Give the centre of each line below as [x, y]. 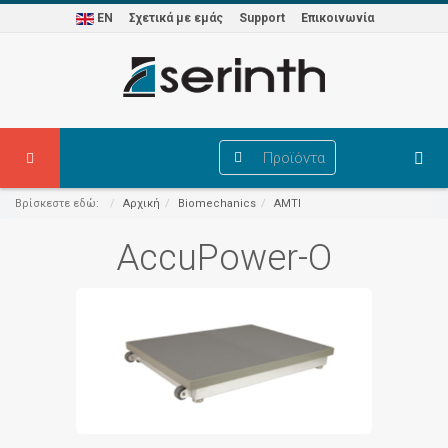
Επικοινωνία [337, 18]
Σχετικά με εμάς [176, 18]
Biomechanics [217, 203]
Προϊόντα [294, 158]
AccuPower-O [224, 258]
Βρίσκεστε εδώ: [60, 203]
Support [262, 18]
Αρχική [141, 203]
